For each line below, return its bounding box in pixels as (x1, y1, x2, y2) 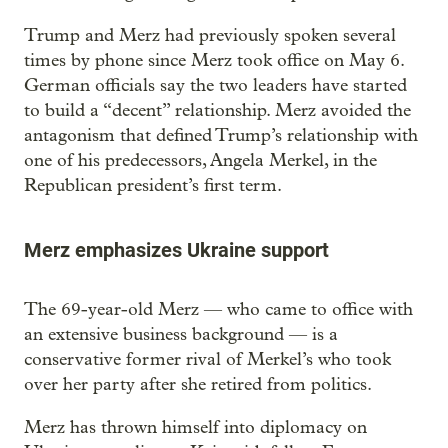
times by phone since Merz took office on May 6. (24, 49, 404, 71)
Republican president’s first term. (24, 174, 282, 196)
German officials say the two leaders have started (24, 74, 407, 96)
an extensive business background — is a (24, 323, 338, 345)
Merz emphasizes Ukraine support (24, 237, 329, 262)
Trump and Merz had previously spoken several (24, 24, 396, 46)
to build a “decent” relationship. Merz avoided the (24, 99, 411, 121)
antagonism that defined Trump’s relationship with (24, 124, 418, 146)
